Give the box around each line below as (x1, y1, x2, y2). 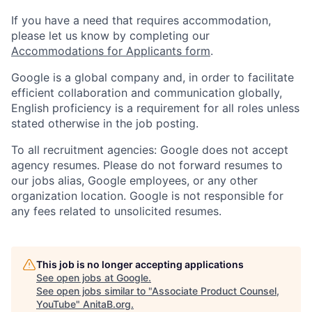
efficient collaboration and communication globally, (11, 86, 282, 100)
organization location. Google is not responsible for (11, 189, 283, 203)
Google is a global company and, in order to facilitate (11, 70, 294, 85)
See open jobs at (36, 272, 116, 284)
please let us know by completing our (11, 29, 210, 43)
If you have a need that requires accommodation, (11, 13, 271, 28)
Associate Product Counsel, (152, 285, 279, 297)
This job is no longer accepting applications (36, 258, 244, 271)
